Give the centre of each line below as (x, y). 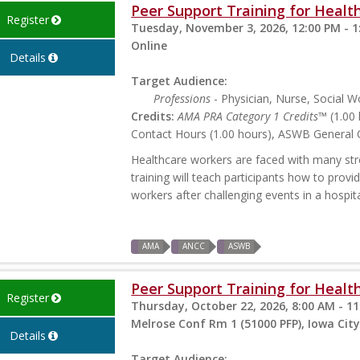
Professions (182, 99)
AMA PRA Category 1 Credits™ (253, 117)
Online (149, 46)
